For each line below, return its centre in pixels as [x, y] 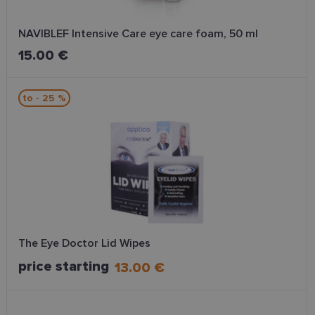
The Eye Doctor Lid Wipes [84, 243]
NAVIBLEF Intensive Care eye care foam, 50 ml [138, 34]
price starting [64, 266]
